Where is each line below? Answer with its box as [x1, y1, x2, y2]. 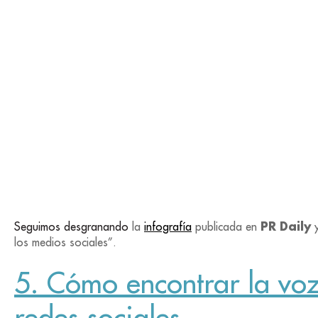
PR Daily [261, 218, 311, 234]
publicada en [192, 219, 261, 234]
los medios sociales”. [14, 234, 120, 249]
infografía [144, 219, 192, 234]
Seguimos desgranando [14, 219, 132, 234]
